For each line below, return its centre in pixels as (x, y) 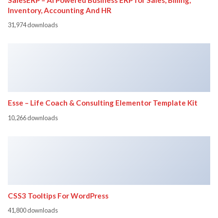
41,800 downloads (33, 210)
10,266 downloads (33, 118)
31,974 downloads (33, 25)
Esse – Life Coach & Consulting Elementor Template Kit (103, 103)
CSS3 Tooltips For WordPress (58, 195)
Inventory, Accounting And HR (60, 10)
